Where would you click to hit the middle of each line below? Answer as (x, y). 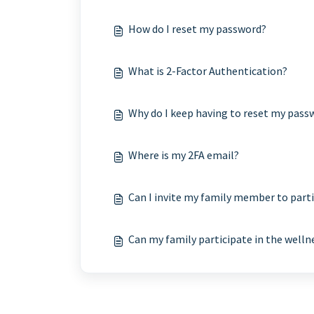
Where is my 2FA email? (184, 155)
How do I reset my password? (197, 29)
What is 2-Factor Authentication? (208, 71)
